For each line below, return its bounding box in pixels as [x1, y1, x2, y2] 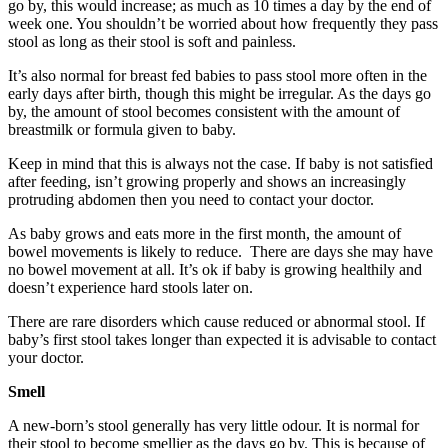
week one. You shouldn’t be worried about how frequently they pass [8, 14, 438, 32]
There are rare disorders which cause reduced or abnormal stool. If [8, 312, 425, 330]
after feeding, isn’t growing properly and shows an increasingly [8, 172, 406, 190]
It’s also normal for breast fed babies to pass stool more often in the [8, 66, 427, 84]
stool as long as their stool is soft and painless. [8, 32, 296, 50]
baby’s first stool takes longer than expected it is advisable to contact [8, 330, 436, 348]
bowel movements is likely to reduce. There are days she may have [8, 242, 433, 260]
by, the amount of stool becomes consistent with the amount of [8, 102, 400, 120]
